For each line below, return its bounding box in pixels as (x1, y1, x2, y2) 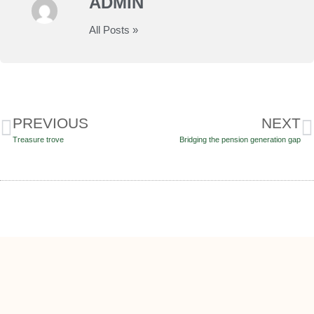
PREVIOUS (13, 115, 88, 132)
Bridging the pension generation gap (179, 135, 301, 144)
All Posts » (89, 24, 138, 36)
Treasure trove (13, 135, 64, 144)
